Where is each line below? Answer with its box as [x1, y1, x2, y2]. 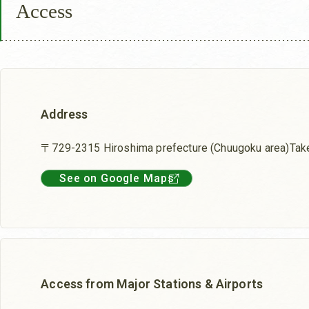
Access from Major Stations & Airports [41, 277, 263, 292]
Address [41, 107, 88, 122]
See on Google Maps [59, 172, 175, 186]
